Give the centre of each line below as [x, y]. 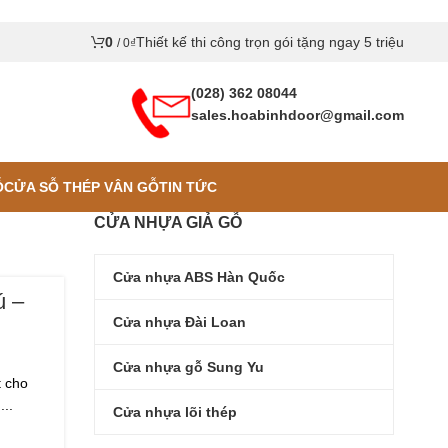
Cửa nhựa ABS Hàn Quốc [199, 276]
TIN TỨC [187, 186]
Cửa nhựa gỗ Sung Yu [188, 366]
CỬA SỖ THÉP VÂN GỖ [81, 186]
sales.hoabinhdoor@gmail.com [297, 115]
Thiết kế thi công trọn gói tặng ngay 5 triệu [270, 42]
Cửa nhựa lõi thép [175, 411]
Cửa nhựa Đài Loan [179, 321]
